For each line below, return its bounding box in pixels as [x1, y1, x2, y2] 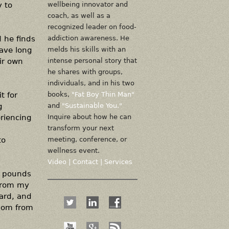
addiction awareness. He [47, 34, 129, 42]
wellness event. [47, 147, 100, 154]
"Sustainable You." [61, 102, 122, 109]
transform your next [47, 124, 114, 132]
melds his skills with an [47, 45, 126, 53]
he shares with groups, [47, 68, 123, 76]
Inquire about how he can [47, 113, 131, 121]
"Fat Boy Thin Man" [71, 90, 134, 98]
